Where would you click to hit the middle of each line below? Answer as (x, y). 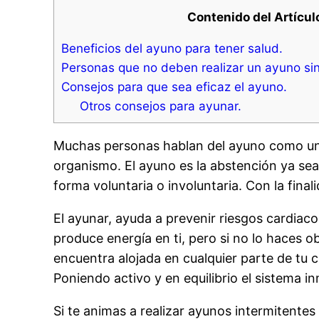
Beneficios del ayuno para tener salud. (172, 48)
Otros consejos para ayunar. (160, 106)
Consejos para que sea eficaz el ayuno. (174, 87)
